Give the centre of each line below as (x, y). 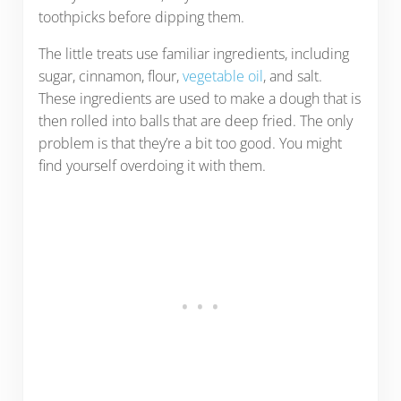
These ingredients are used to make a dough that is (199, 99)
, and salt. (292, 77)
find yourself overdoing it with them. (152, 166)
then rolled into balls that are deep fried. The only (195, 121)
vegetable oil (222, 77)
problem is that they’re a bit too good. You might (190, 144)
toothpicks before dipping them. (141, 17)
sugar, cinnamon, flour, (110, 77)
